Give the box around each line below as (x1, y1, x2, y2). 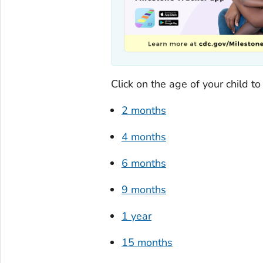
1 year (121, 208, 151, 223)
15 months (121, 235, 173, 249)
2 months (121, 103, 166, 117)
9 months (121, 182, 166, 197)
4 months (121, 129, 166, 144)
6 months (121, 156, 166, 170)
